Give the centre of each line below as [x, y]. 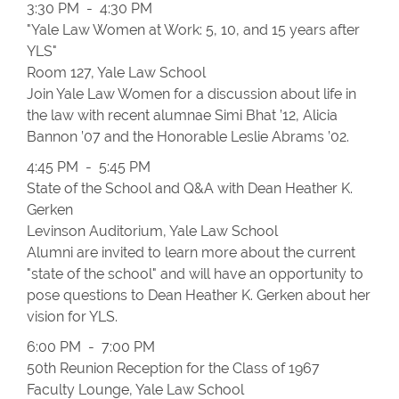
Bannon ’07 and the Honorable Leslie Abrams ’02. [188, 137]
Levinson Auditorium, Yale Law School [152, 231]
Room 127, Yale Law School [116, 73]
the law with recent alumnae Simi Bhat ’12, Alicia [182, 115]
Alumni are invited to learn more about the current [191, 252]
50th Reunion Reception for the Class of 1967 [173, 368]
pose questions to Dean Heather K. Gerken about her [199, 295]
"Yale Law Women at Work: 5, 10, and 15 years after [193, 30]
